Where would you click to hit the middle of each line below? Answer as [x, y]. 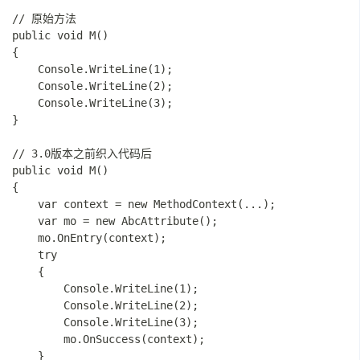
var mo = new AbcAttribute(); [115, 221]
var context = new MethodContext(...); [144, 204]
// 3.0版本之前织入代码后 [82, 153]
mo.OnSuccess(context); [108, 339]
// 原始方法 [44, 18]
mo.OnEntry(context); [89, 238]
